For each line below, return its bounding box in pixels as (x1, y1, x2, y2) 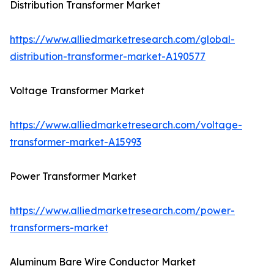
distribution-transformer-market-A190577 (10, 50, 206, 63)
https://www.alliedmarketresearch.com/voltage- (10, 119, 242, 131)
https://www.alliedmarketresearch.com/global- (10, 33, 235, 46)
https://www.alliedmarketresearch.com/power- (10, 204, 235, 217)
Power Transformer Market (10, 170, 136, 183)
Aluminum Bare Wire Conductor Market (10, 256, 196, 268)
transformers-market (10, 221, 108, 234)
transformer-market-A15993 (10, 136, 141, 149)
